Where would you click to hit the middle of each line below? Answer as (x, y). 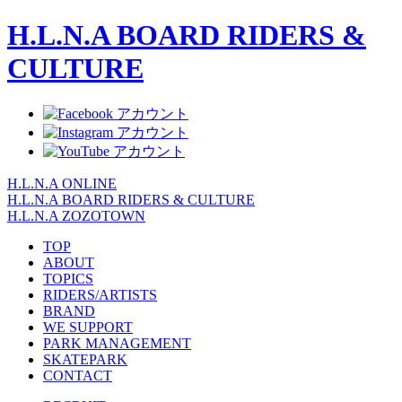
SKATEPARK (85, 359)
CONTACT (78, 375)
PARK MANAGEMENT (117, 343)
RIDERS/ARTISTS (100, 294)
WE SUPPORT (88, 327)
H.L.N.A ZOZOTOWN (76, 215)
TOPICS (68, 278)
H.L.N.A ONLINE (62, 183)
